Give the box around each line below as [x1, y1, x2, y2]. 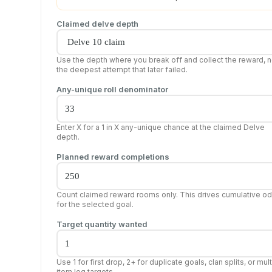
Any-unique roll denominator [56, 84, 168, 94]
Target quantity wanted [56, 219, 148, 229]
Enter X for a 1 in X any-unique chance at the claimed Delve [56, 122, 265, 132]
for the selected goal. [56, 199, 134, 209]
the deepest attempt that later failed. [56, 64, 188, 74]
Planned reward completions [56, 151, 169, 161]
